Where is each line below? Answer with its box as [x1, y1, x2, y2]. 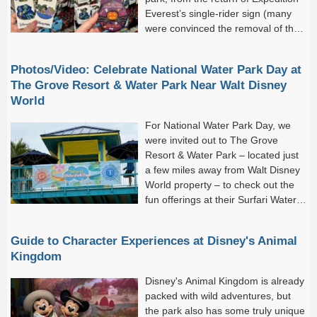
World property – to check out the [145, 179, 294, 191]
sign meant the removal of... [145, 38, 270, 50]
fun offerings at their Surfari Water [145, 194, 296, 206]
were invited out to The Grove [145, 134, 278, 146]
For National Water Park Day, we [145, 120, 291, 132]
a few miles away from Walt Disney [145, 164, 300, 176]
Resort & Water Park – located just [145, 149, 299, 161]
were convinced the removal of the [145, 23, 299, 35]
